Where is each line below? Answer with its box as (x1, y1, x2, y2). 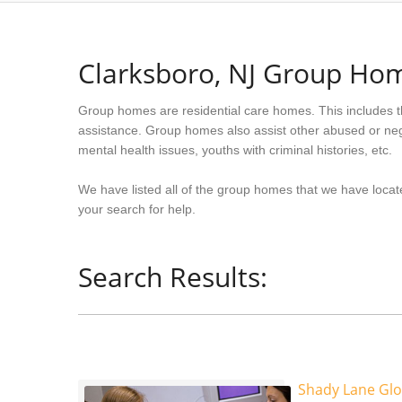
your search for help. (78, 202, 196, 216)
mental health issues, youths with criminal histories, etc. (78, 143, 392, 157)
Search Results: (78, 258, 267, 295)
